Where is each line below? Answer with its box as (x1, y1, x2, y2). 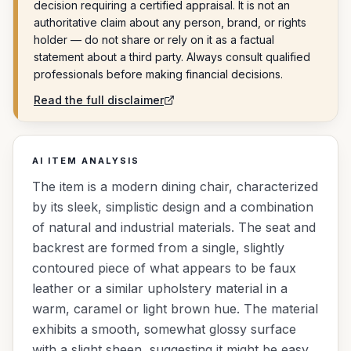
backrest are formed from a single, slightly (32, 240, 284, 255)
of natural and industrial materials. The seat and (32, 219, 316, 235)
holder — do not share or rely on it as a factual (34, 33, 274, 46)
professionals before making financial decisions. (34, 67, 283, 81)
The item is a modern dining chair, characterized (32, 179, 318, 194)
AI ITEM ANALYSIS (32, 155, 139, 166)
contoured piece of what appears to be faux (32, 260, 296, 276)
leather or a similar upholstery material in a (32, 280, 288, 296)
